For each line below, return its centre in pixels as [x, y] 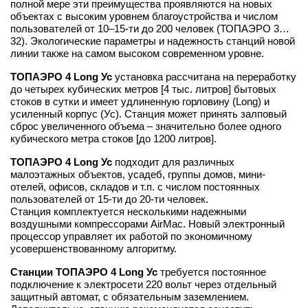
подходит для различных [173, 162]
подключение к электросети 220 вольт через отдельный [143, 284]
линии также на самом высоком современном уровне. [137, 53]
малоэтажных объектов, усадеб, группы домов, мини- [138, 174]
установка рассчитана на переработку [204, 76]
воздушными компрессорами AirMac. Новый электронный [147, 223]
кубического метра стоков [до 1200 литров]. [113, 138]
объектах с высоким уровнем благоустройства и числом [144, 16]
